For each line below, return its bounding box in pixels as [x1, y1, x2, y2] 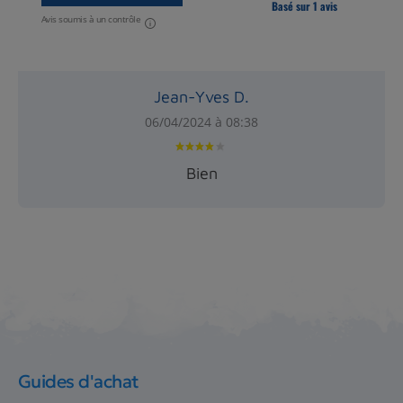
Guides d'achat [17, 370, 139, 392]
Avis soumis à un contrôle [40, 12, 141, 25]
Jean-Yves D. [154, 86, 249, 106]
